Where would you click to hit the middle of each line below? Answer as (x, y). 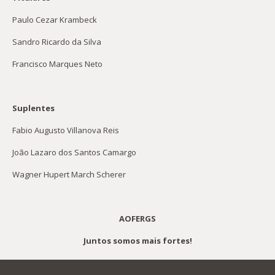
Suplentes (33, 108)
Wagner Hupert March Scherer (69, 174)
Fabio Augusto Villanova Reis (65, 130)
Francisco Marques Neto (57, 64)
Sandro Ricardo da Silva (56, 41)
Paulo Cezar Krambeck (54, 19)
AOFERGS (137, 218)
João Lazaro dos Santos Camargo (74, 152)
